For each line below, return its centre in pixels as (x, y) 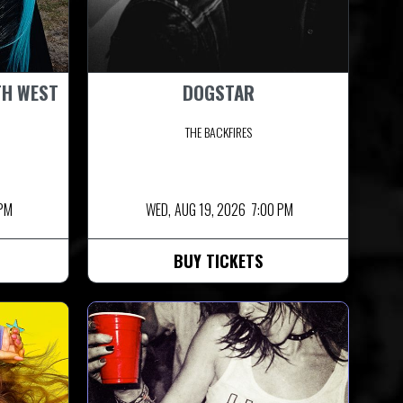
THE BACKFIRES (218, 131)
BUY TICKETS (218, 260)
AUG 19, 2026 (210, 209)
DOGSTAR (218, 92)
